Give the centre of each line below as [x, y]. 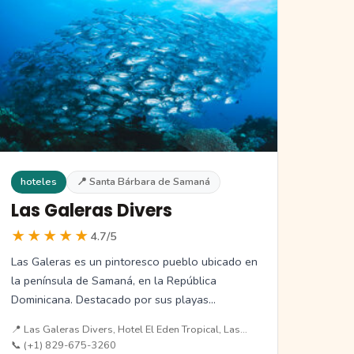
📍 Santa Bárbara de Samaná [144, 181]
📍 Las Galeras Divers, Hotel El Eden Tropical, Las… [130, 329]
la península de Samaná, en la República [114, 280]
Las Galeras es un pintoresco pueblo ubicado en [135, 261]
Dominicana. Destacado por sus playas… [114, 299]
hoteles [39, 181]
